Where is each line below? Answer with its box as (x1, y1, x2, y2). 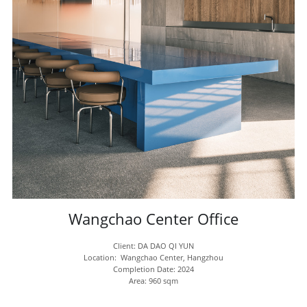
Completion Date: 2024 (113, 264, 195, 275)
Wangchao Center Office (69, 209, 239, 230)
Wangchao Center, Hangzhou (121, 252, 224, 263)
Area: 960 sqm (129, 275, 179, 286)
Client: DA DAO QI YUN (113, 241, 195, 251)
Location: (84, 252, 121, 263)
